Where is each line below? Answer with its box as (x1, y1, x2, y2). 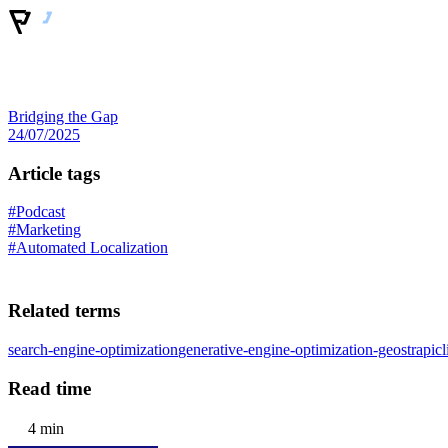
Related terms (8, 300, 120, 322)
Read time (8, 377, 91, 399)
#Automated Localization (8, 239, 168, 257)
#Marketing (8, 221, 81, 239)
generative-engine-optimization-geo (178, 340, 401, 358)
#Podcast (8, 203, 65, 221)
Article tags (8, 162, 100, 184)
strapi (401, 340, 435, 358)
